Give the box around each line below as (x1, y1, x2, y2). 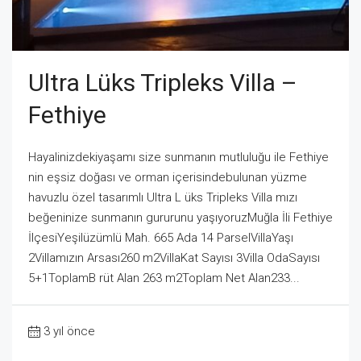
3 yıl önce (44, 323, 95, 338)
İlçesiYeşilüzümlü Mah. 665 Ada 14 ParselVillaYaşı (28, 230, 293, 245)
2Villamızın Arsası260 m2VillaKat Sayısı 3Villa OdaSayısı (28, 250, 320, 265)
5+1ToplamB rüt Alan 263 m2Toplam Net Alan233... (28, 270, 300, 285)
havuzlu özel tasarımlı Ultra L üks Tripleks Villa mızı (28, 189, 297, 205)
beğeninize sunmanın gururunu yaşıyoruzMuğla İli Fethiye (28, 210, 333, 225)
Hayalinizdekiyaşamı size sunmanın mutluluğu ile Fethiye (28, 149, 329, 164)
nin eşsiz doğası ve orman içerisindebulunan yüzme (28, 169, 307, 185)
